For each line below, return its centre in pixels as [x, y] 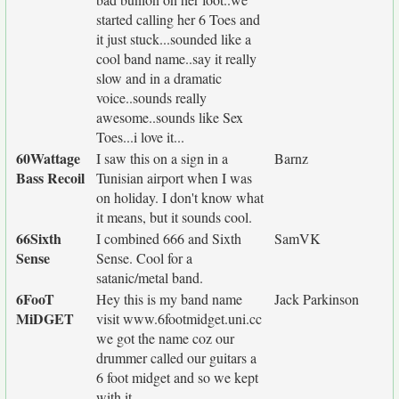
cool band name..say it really [176, 58]
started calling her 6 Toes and [178, 19]
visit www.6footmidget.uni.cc [179, 318]
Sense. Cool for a [144, 258]
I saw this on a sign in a [162, 158]
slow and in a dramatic [159, 78]
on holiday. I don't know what [180, 197]
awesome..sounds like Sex [170, 117]
